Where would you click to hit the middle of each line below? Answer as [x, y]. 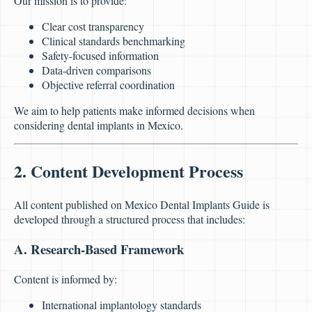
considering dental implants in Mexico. [99, 125]
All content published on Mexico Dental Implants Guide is [142, 205]
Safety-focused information [100, 56]
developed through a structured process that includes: [130, 219]
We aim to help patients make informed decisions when [134, 111]
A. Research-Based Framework [99, 249]
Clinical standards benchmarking [114, 41]
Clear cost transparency [93, 26]
